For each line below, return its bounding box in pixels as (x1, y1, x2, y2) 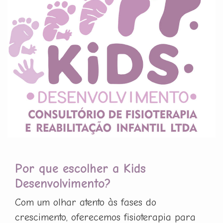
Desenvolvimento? (15, 176, 111, 191)
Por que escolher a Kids (15, 161, 146, 176)
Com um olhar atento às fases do (15, 196, 156, 208)
